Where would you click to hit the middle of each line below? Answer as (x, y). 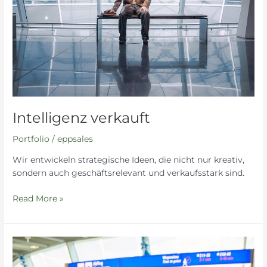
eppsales (75, 139)
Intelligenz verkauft (82, 117)
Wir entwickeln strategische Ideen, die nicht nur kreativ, (129, 160)
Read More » (38, 198)
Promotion (35, 255)
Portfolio (31, 139)
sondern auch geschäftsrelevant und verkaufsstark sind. (129, 173)
